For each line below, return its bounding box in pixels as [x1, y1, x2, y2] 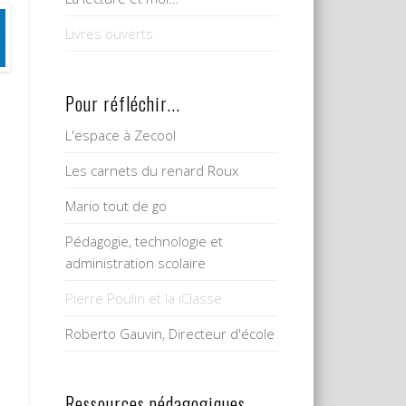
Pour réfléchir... [65, 90, 181, 118]
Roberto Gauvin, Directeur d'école [65, 324, 275, 343]
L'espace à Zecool [65, 126, 177, 145]
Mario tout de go [65, 197, 168, 216]
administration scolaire [65, 254, 207, 273]
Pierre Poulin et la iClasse [65, 289, 223, 308]
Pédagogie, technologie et [65, 232, 224, 251]
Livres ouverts [65, 24, 154, 43]
